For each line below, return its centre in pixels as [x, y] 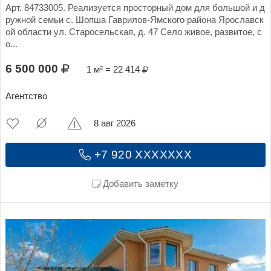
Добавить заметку [139, 184]
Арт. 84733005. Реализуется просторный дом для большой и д [135, 8]
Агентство [26, 96]
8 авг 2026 [115, 124]
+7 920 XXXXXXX [142, 154]
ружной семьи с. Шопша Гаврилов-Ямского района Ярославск [135, 20]
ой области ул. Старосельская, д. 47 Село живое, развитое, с [134, 32]
